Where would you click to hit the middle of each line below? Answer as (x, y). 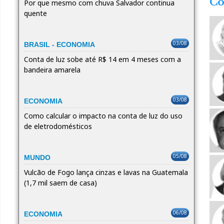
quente (35, 13)
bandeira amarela (52, 69)
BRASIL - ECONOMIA (59, 44)
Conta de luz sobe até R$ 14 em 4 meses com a (102, 59)
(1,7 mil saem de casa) (60, 182)
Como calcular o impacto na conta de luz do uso (103, 115)
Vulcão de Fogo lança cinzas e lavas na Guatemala (106, 172)
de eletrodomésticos (58, 126)
